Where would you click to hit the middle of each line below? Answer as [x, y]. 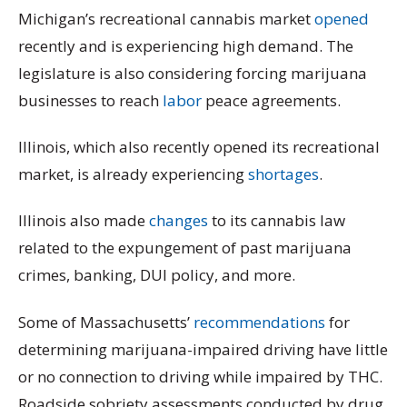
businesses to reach [90, 100]
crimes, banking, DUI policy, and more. [159, 275]
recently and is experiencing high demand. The [186, 45]
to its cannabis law [277, 221]
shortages [283, 174]
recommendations [259, 322]
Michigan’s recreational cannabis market [166, 18]
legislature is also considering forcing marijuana [193, 73]
